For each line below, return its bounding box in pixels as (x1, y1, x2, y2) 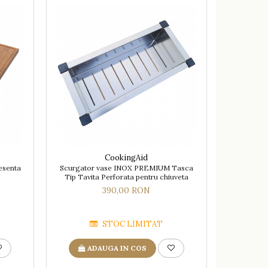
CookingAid (105, 152, 148, 163)
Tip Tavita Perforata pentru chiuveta (64, 172, 188, 181)
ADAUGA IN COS (87, 243, 147, 252)
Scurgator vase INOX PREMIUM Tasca (59, 163, 193, 172)
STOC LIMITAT (100, 218, 163, 229)
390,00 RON (102, 184, 151, 196)
